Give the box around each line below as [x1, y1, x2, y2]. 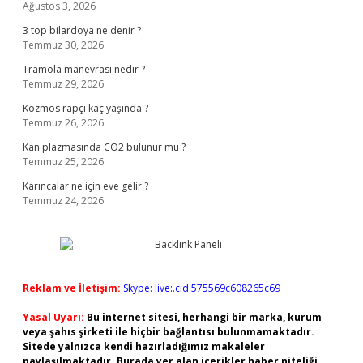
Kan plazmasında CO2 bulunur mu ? [23, 140, 186, 154]
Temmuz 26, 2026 [23, 116, 104, 130]
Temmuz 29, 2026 [23, 77, 104, 91]
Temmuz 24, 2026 [23, 194, 104, 207]
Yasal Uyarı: [23, 310, 84, 324]
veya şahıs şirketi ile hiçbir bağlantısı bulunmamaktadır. [23, 325, 314, 339]
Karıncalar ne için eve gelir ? [23, 179, 148, 193]
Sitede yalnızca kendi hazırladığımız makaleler [23, 340, 265, 353]
